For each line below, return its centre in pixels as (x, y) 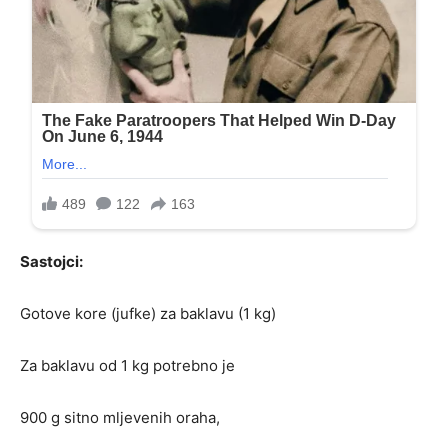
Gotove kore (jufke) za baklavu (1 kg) (148, 314)
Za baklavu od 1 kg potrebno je (127, 366)
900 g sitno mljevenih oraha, (120, 418)
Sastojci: (51, 262)
